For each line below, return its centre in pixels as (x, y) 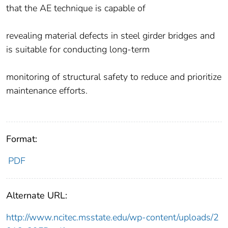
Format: (22, 139)
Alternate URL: (37, 196)
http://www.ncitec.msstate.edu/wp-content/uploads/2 (112, 218)
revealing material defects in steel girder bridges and (110, 36)
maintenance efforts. (47, 91)
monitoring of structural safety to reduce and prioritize (114, 77)
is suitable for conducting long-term (78, 50)
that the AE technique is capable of (76, 8)
